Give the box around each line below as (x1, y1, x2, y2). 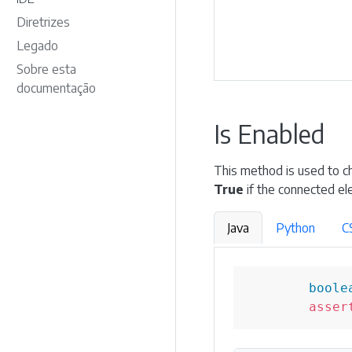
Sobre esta (16, 61, 76, 77)
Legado (16, 38, 58, 53)
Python (276, 220, 315, 236)
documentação (16, 80, 96, 96)
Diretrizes (16, 14, 70, 30)
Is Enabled (214, 118, 324, 149)
